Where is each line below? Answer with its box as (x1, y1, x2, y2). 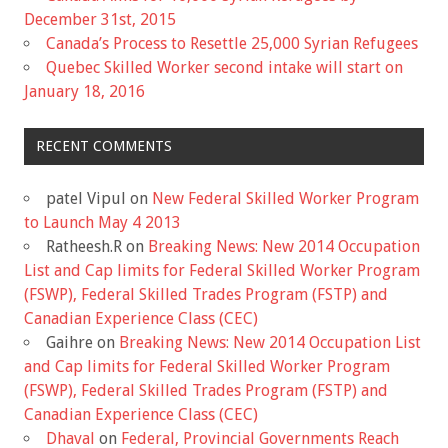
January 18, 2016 (24, 82, 145, 102)
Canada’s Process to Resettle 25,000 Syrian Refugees (46, 34, 418, 54)
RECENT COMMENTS (35, 138, 172, 155)
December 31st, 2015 (24, 10, 176, 30)
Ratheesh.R (46, 237, 122, 257)
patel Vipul (46, 189, 126, 209)
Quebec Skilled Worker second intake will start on (46, 58, 403, 78)
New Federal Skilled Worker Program (152, 189, 419, 209)
